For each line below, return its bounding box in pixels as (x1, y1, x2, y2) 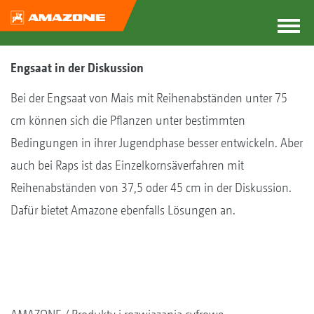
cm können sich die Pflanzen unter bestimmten (11, 113, 245, 128)
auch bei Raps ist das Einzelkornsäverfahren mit (11, 158, 244, 172)
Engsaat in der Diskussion (11, 60, 144, 75)
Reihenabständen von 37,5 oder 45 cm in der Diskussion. (11, 180, 292, 195)
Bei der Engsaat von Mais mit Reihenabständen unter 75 (11, 90, 287, 105)
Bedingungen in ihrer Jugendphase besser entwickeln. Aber (11, 135, 303, 150)
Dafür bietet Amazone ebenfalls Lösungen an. (11, 203, 235, 217)
